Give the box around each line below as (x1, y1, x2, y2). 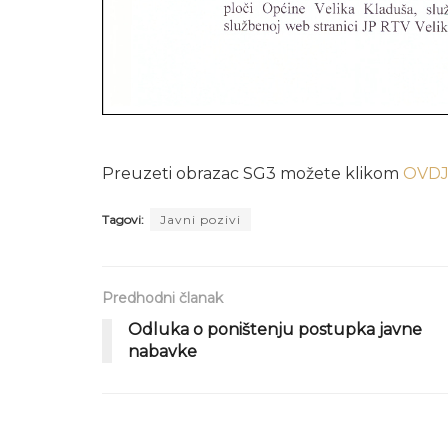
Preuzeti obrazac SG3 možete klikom (102, 164, 403, 184)
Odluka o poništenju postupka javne (128, 320, 422, 340)
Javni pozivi (160, 212, 241, 228)
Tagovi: (102, 212, 144, 228)
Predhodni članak (102, 289, 223, 308)
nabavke (128, 342, 197, 362)
